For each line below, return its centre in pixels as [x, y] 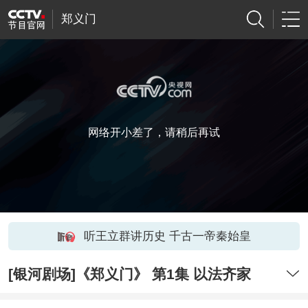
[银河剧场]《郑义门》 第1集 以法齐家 [129, 274]
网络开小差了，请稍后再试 [154, 132]
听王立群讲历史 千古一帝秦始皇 [167, 236]
